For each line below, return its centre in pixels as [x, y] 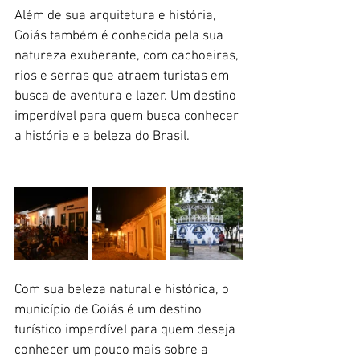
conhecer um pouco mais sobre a [113, 350]
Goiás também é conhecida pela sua [121, 36]
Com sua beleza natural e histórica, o [123, 290]
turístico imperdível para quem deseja [127, 330]
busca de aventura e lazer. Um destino [127, 96]
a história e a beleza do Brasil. [102, 136]
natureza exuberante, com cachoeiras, [128, 56]
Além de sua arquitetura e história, [117, 16]
